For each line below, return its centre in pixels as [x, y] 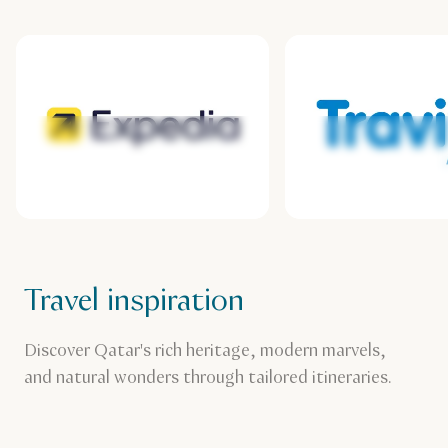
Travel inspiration [134, 301]
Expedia [74, 183]
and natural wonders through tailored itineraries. [208, 378]
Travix [334, 183]
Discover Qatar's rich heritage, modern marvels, [205, 351]
